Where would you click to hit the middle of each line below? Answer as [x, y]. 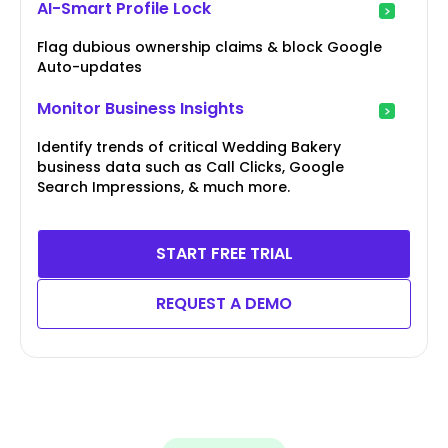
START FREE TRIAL [224, 254]
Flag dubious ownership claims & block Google [209, 47]
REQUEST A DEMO [224, 304]
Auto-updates [89, 67]
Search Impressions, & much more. [163, 187]
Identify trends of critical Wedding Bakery [189, 147]
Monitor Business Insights [140, 109]
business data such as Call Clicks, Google [190, 167]
